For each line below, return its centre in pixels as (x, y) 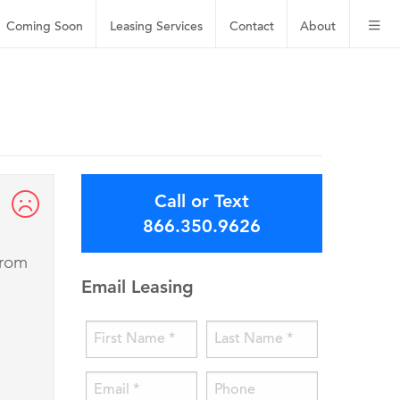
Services (179, 27)
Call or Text (202, 201)
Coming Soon (45, 27)
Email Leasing (137, 287)
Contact (251, 27)
